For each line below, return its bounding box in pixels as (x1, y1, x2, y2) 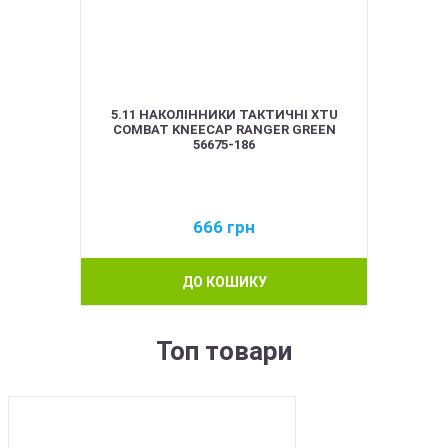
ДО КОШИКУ (181, 273, 267, 290)
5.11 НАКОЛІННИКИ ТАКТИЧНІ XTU (110, 106, 338, 122)
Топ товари (156, 336, 292, 366)
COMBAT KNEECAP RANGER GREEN (112, 121, 336, 137)
